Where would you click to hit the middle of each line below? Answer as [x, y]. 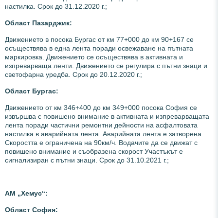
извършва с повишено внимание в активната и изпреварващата [107, 116]
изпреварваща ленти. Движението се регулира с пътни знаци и [106, 65]
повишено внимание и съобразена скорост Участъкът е [94, 151]
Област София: [31, 209]
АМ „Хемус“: [26, 193]
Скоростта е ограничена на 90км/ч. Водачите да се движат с [101, 142]
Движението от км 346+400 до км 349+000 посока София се [101, 107]
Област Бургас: [32, 91]
